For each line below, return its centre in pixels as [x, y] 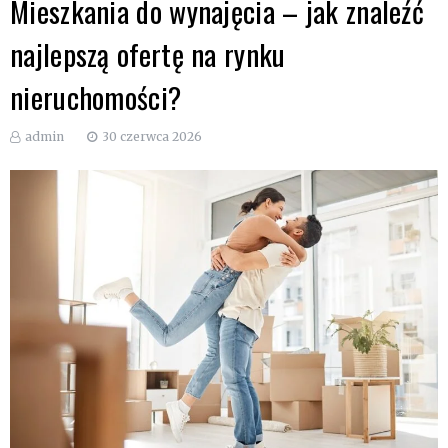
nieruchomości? [96, 96]
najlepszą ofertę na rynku [148, 53]
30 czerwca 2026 [152, 136]
